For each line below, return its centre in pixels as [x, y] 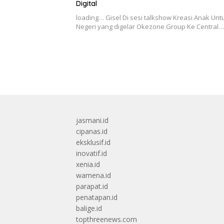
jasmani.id [92, 120]
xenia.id [88, 164]
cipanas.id [92, 131]
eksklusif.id [93, 142]
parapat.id [92, 186]
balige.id [89, 208]
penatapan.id [97, 197]
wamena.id [93, 175]
